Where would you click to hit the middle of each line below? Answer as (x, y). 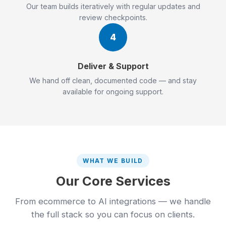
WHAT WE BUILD (113, 161)
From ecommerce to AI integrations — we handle (113, 201)
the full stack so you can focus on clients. (113, 214)
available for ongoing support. (113, 92)
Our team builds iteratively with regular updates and (113, 6)
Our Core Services (113, 181)
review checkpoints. (113, 17)
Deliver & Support (113, 66)
